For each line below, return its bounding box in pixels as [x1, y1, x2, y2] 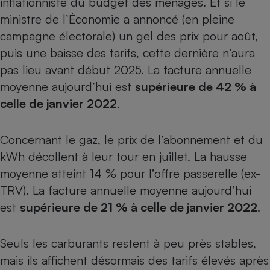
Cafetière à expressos [155, 14, 256, 27]
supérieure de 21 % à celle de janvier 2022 [20, 199, 257, 215]
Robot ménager [171, 135, 240, 148]
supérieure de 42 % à [135, 79, 256, 95]
